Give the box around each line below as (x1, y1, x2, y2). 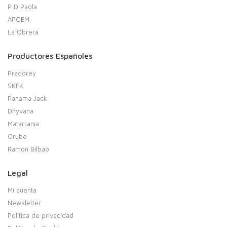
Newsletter (8, 199, 41, 207)
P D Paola (8, 3, 37, 11)
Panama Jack (8, 94, 47, 103)
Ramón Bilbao (8, 145, 49, 154)
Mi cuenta (8, 186, 36, 195)
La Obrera (8, 28, 39, 36)
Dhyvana (8, 107, 33, 116)
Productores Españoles (8, 51, 92, 61)
